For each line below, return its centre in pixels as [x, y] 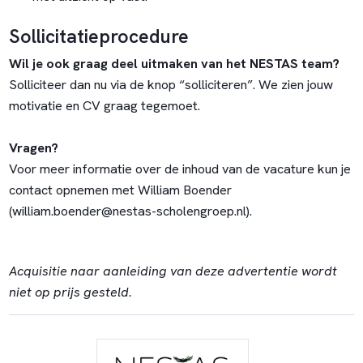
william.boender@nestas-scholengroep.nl [129, 211]
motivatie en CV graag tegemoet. [107, 105]
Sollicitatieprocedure [98, 36]
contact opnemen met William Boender [120, 190]
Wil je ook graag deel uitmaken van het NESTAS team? [179, 63]
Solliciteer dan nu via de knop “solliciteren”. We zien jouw [171, 84]
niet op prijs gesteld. [70, 292]
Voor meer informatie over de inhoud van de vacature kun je [179, 169]
